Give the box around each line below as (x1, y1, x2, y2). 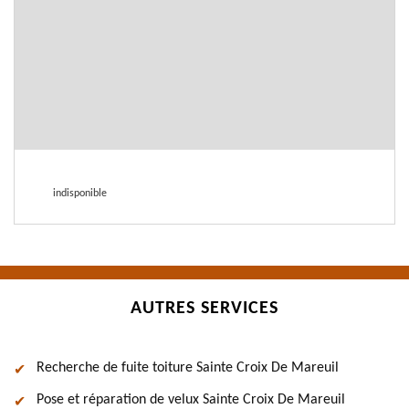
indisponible (53, 188, 107, 199)
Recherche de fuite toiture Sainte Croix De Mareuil (37, 361, 339, 375)
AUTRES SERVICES (131, 299, 278, 318)
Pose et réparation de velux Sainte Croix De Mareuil (37, 393, 345, 407)
